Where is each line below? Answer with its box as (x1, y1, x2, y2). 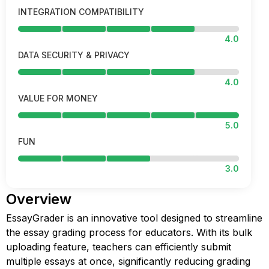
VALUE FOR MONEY (18, 93, 98, 103)
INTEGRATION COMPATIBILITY (18, 7, 144, 17)
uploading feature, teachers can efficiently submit (6, 241, 231, 253)
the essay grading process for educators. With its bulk (6, 226, 252, 238)
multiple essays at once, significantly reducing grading (6, 255, 250, 267)
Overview (6, 190, 71, 208)
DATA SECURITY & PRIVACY (18, 50, 130, 60)
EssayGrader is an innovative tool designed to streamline (6, 212, 262, 224)
